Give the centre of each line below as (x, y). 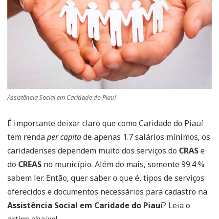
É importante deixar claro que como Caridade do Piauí (105, 123)
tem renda (27, 137)
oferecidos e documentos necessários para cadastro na (107, 191)
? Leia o (176, 205)
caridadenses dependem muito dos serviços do (93, 150)
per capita (64, 137)
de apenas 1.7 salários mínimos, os (146, 137)
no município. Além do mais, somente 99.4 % (123, 164)
